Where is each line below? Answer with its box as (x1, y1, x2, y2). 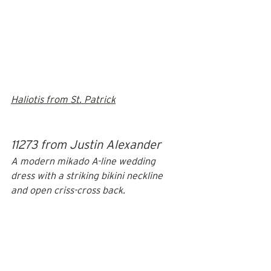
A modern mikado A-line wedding (11, 155, 158, 167)
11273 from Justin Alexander (11, 137, 161, 151)
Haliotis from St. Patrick (11, 93, 116, 105)
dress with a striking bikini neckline (11, 169, 165, 181)
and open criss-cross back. (11, 184, 126, 196)
